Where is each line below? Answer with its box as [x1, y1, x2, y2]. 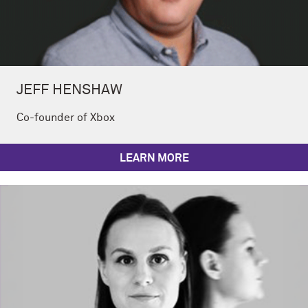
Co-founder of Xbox [16, 112, 115, 124]
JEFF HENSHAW [16, 83, 122, 98]
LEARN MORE [119, 153, 189, 164]
